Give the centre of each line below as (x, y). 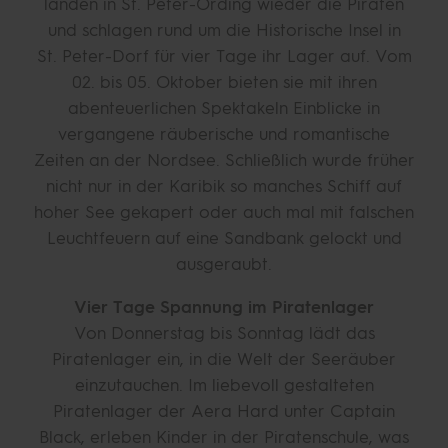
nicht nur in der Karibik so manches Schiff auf (224, 186)
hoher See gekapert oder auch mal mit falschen (224, 212)
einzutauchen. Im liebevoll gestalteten (224, 385)
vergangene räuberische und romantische (224, 134)
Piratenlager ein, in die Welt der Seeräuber (224, 359)
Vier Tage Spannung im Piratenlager (224, 307)
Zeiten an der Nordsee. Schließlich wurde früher (224, 160)
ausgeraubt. (224, 264)
